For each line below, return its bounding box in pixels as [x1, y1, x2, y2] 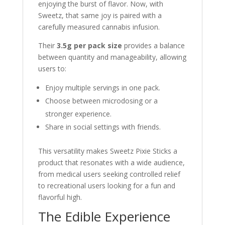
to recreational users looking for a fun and [38, 181, 175, 190]
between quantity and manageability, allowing [38, 52, 186, 62]
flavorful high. [38, 192, 82, 202]
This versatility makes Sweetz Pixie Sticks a [38, 146, 177, 156]
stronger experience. [45, 109, 111, 119]
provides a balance [122, 41, 185, 50]
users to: [38, 64, 66, 73]
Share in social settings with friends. [45, 122, 161, 132]
